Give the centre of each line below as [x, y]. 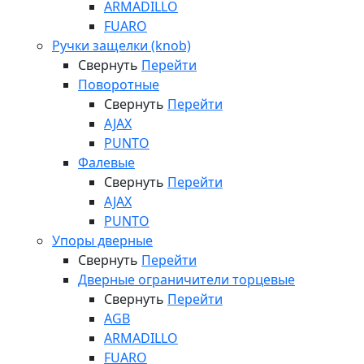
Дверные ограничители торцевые [186, 279]
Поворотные [119, 84]
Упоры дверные [102, 240]
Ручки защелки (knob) [121, 45]
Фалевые [106, 162]
